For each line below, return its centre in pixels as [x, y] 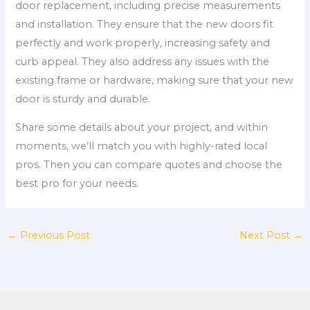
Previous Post [53, 236]
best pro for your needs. [77, 184]
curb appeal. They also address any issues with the [143, 61]
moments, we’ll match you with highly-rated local [142, 146]
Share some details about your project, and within [142, 128]
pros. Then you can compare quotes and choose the [149, 165]
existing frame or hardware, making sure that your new [155, 80]
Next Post [266, 236]
